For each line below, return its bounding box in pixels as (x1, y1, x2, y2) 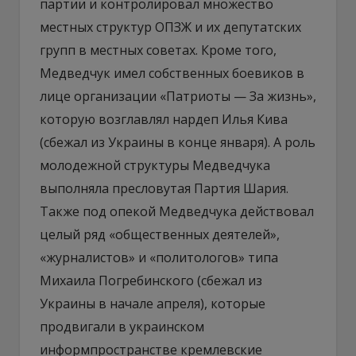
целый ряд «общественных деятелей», (40, 225, 280, 243)
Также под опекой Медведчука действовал (40, 202, 314, 220)
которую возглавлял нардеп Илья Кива (40, 110, 288, 128)
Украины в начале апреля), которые (40, 294, 265, 312)
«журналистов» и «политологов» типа (40, 248, 278, 266)
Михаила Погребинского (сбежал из (40, 271, 262, 289)
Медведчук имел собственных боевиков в (40, 64, 304, 82)
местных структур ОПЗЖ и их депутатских (40, 17, 301, 36)
